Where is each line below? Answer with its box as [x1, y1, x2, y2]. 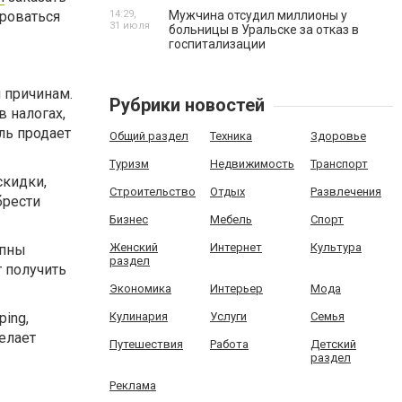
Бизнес [109, 213, 148, 226]
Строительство [109, 185, 196, 198]
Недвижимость [209, 157, 294, 170]
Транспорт [310, 157, 368, 170]
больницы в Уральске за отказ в [169, 22, 359, 37]
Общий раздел [109, 129, 188, 143]
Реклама [109, 379, 156, 392]
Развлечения [310, 185, 381, 198]
